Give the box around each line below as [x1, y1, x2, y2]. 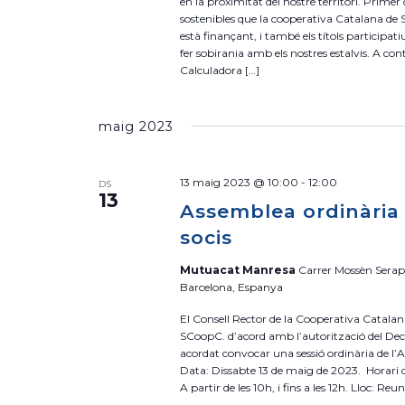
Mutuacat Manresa [180, 263, 299, 277]
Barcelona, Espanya [180, 280, 284, 294]
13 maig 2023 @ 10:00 [180, 175, 299, 189]
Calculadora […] [180, 63, 260, 77]
